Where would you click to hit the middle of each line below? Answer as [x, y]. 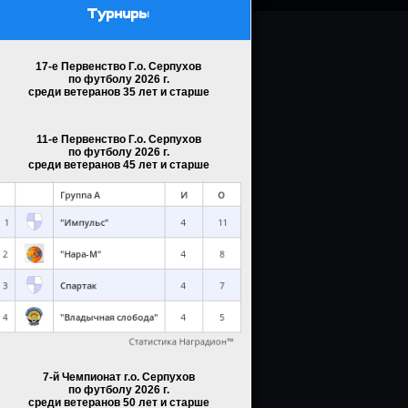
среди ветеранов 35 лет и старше [118, 92]
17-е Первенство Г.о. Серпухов [118, 66]
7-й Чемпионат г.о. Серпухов [118, 377]
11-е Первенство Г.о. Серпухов [118, 139]
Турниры [118, 14]
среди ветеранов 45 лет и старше [118, 165]
